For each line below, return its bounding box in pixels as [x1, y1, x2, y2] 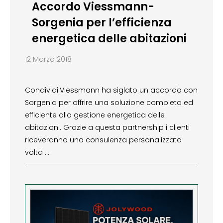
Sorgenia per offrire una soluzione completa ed [25, 97, 193, 108]
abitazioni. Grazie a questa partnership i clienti [25, 122, 190, 132]
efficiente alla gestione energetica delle [25, 110, 165, 120]
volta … [25, 147, 49, 157]
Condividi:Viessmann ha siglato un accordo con [25, 85, 198, 95]
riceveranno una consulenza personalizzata [25, 134, 182, 145]
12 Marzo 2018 [25, 54, 72, 64]
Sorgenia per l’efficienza [31, 14, 172, 30]
